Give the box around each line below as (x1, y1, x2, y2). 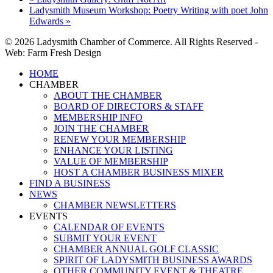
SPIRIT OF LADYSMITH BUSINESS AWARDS (54, 254, 252, 265)
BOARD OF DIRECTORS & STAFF (54, 101, 204, 112)
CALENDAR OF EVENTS (54, 221, 165, 232)
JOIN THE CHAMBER (54, 122, 149, 133)
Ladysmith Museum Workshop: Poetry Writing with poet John (29, 4, 268, 15)
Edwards (29, 15, 66, 26)
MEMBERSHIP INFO (54, 112, 143, 122)
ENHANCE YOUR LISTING (54, 144, 173, 155)
